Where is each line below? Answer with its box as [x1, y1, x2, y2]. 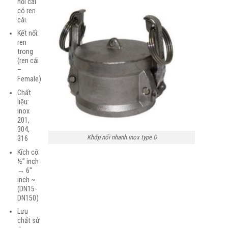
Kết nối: [17, 29, 39, 38]
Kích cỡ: [17, 148, 40, 157]
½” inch [17, 157, 39, 166]
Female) [17, 75, 41, 84]
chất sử [17, 216, 40, 225]
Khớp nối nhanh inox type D [87, 133, 157, 141]
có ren [17, 6, 36, 15]
